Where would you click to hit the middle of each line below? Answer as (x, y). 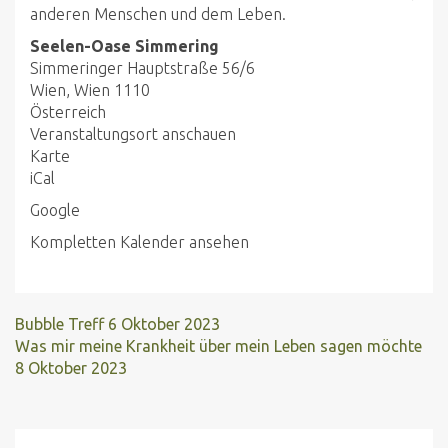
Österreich (68, 112)
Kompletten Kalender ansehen (139, 242)
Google (55, 210)
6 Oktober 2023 (164, 324)
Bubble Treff (61, 324)
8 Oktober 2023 (71, 368)
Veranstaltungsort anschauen (133, 134)
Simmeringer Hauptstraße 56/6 (142, 68)
